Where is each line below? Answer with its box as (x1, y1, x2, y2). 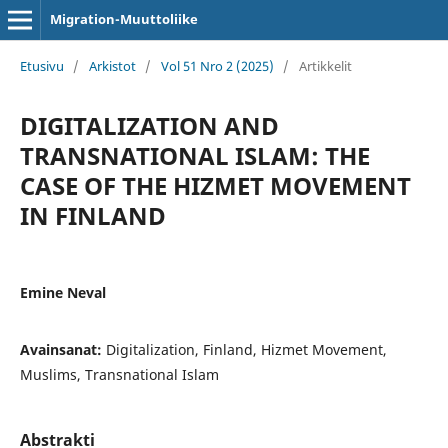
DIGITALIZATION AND (19, 108, 279, 142)
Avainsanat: (19, 339, 106, 359)
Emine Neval (19, 282, 106, 302)
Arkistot (88, 56, 136, 75)
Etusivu (19, 56, 64, 75)
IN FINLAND (19, 198, 166, 232)
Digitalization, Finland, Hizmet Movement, (105, 339, 387, 359)
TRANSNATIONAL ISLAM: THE (19, 138, 370, 172)
